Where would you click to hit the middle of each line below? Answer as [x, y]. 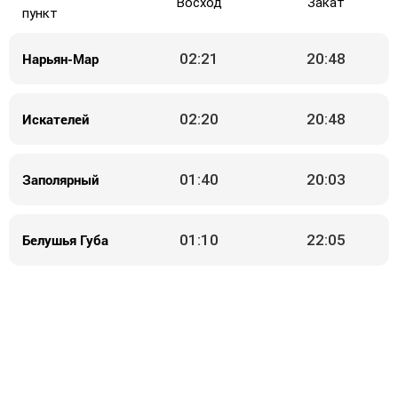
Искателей [56, 119]
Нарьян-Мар [61, 58]
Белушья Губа [66, 239]
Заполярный [61, 179]
